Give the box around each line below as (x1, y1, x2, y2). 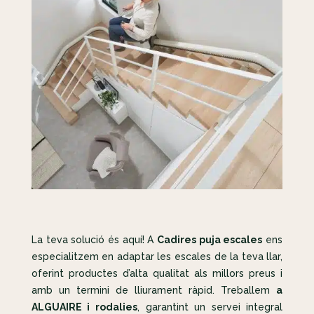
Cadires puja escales (157, 234, 263, 246)
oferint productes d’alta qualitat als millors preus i (31, 268, 283, 280)
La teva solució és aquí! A (31, 234, 158, 246)
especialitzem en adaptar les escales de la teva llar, (31, 251, 283, 263)
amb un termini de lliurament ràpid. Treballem (31, 285, 277, 296)
